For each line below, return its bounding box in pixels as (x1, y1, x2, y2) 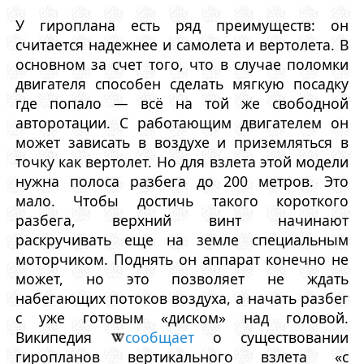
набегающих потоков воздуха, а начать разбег (15, 288, 349, 308)
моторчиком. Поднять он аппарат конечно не (15, 249, 349, 269)
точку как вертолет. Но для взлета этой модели (15, 151, 349, 171)
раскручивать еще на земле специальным (15, 229, 349, 249)
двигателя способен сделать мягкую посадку (15, 73, 349, 93)
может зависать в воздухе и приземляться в (15, 132, 349, 152)
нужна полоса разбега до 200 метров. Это (15, 171, 349, 191)
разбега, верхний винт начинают (15, 210, 349, 230)
